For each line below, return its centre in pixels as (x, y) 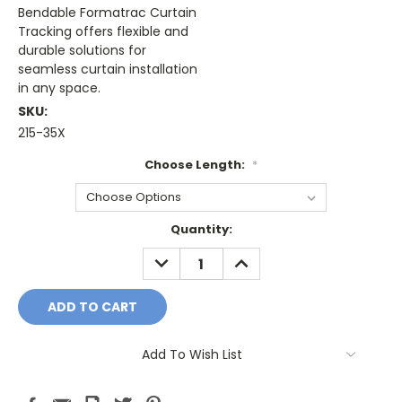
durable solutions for (82, 51)
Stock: (39, 247)
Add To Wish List (192, 354)
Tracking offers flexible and (103, 32)
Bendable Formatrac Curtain (107, 13)
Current (43, 230)
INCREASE (259, 257)
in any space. (59, 88)
